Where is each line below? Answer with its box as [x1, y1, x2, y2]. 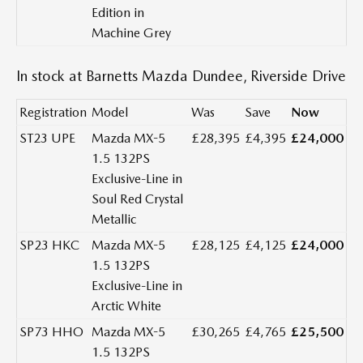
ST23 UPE [19, 130, 75, 147]
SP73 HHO [19, 324, 83, 340]
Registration [19, 105, 87, 121]
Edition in [92, 5, 144, 21]
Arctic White [92, 298, 161, 314]
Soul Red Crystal [92, 191, 183, 207]
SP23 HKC [19, 237, 79, 254]
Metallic [92, 211, 136, 228]
